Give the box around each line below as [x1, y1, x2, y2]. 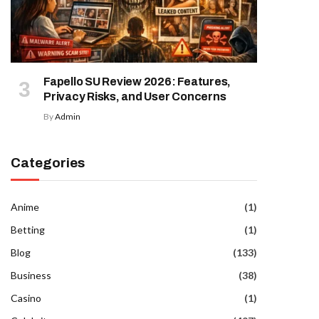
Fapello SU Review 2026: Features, [43, 75, 231, 88]
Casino [11, 291, 41, 304]
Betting [11, 223, 45, 236]
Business [11, 268, 51, 281]
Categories [11, 155, 85, 170]
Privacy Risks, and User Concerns [43, 90, 226, 103]
